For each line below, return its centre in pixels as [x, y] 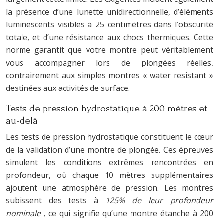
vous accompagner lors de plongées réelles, [109, 62]
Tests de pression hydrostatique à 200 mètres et [107, 108]
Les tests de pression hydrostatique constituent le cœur [109, 137]
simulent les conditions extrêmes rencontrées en [109, 162]
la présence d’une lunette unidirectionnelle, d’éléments [109, 11]
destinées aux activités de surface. [68, 88]
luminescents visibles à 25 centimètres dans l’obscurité [109, 24]
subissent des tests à [56, 200]
